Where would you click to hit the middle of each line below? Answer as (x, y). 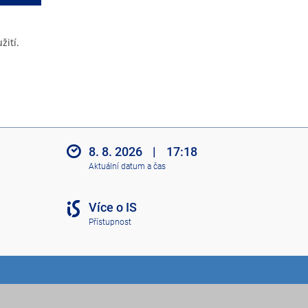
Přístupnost (110, 222)
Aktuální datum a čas (127, 166)
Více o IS (112, 208)
